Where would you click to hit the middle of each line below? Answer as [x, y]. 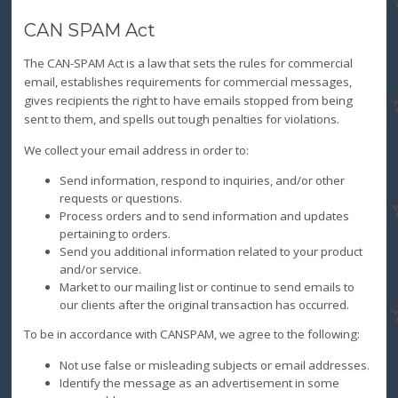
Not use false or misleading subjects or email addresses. [214, 365]
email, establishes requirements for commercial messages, [187, 82]
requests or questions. [120, 198]
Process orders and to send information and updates [204, 215]
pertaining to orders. [115, 233]
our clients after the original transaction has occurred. [204, 304]
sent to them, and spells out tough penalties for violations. [181, 119]
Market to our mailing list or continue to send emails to [207, 287]
